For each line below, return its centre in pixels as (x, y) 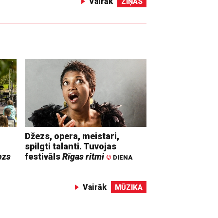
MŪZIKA (129, 187)
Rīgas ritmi (83, 156)
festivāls (44, 156)
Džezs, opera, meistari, (72, 136)
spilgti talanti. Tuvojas (71, 146)
